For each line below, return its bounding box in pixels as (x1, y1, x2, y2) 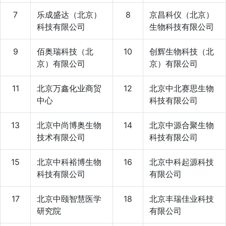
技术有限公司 (37, 132, 85, 142)
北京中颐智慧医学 (37, 193, 101, 204)
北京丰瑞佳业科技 (149, 193, 214, 204)
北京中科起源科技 (149, 156, 214, 167)
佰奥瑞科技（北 (37, 46, 93, 56)
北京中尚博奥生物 (37, 120, 101, 130)
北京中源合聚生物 (149, 120, 214, 130)
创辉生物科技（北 (149, 46, 214, 56)
